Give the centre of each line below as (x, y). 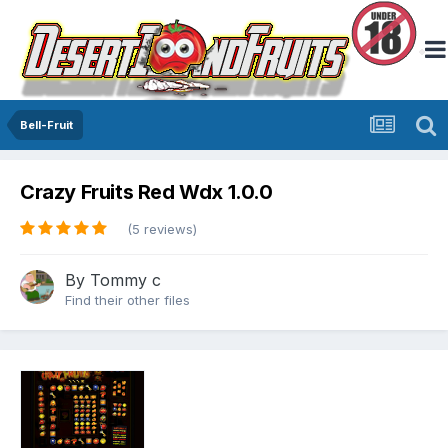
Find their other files (127, 300)
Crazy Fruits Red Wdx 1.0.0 (146, 192)
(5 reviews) (162, 229)
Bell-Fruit (46, 125)
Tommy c (125, 280)
